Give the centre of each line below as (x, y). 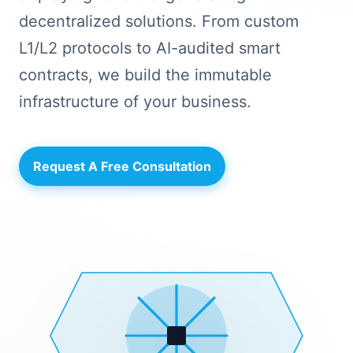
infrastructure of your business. (135, 102)
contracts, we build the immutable (145, 75)
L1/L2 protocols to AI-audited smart (150, 48)
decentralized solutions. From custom (159, 21)
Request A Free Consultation (122, 166)
